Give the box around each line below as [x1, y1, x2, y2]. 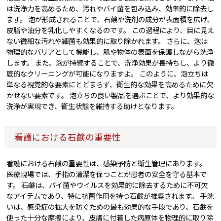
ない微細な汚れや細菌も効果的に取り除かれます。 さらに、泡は [6, 36, 208, 46]
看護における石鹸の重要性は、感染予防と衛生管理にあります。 [6, 158, 207, 169]
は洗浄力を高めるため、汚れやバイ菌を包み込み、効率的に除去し [6, 3, 214, 14]
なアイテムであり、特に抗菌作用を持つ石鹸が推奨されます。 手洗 [6, 190, 214, 201]
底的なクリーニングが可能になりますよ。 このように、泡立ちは [6, 68, 209, 79]
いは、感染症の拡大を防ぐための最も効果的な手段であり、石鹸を [6, 201, 214, 212]
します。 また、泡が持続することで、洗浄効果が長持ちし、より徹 [6, 57, 215, 68]
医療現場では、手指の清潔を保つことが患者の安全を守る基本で [6, 169, 207, 180]
